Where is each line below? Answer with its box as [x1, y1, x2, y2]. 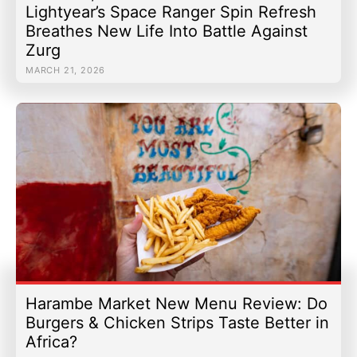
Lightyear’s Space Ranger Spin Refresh [25, 2, 316, 22]
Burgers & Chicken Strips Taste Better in [25, 313, 329, 333]
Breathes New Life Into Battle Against [25, 21, 308, 41]
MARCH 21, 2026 [25, 64, 106, 76]
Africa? [25, 332, 77, 352]
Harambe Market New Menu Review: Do [25, 294, 328, 314]
